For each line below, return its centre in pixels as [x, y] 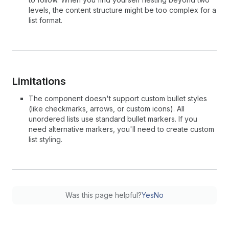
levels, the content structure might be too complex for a [122, 10]
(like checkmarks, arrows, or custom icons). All [107, 109]
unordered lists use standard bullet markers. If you [113, 119]
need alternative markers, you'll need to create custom [121, 129]
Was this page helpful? [104, 195]
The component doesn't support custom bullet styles [118, 98]
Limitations [39, 81]
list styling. [45, 139]
